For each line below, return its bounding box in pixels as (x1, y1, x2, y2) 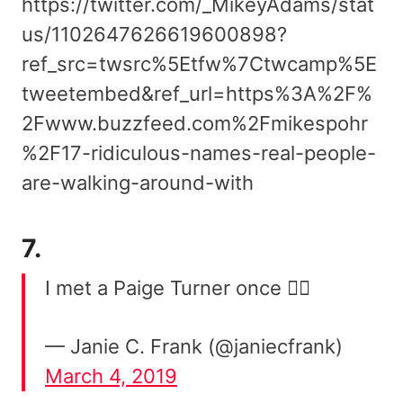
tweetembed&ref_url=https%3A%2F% (22, 81, 372, 105)
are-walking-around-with (22, 170, 254, 194)
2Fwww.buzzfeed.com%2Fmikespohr (22, 111, 368, 135)
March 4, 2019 (45, 363, 177, 388)
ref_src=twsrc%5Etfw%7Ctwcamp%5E (22, 51, 377, 76)
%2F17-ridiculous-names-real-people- (22, 140, 376, 165)
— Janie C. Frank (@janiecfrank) (45, 334, 343, 358)
